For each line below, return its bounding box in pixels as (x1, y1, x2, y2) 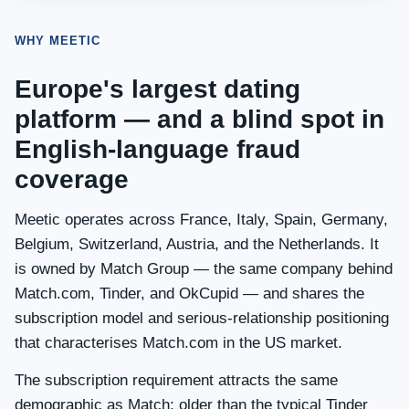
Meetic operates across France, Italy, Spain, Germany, (15, 211, 388, 228)
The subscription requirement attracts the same (15, 372, 338, 389)
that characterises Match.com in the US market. (15, 334, 342, 351)
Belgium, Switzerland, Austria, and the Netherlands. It (15, 236, 379, 253)
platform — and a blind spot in (15, 105, 384, 133)
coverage (15, 165, 129, 194)
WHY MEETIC (15, 34, 101, 47)
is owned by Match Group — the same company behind (15, 260, 393, 278)
